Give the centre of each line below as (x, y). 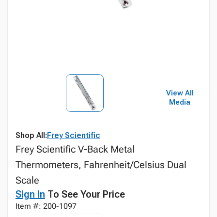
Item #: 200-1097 (46, 206)
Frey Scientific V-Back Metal (75, 149)
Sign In (30, 194)
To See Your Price (85, 194)
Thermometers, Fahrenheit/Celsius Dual (101, 165)
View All (180, 93)
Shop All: (31, 135)
